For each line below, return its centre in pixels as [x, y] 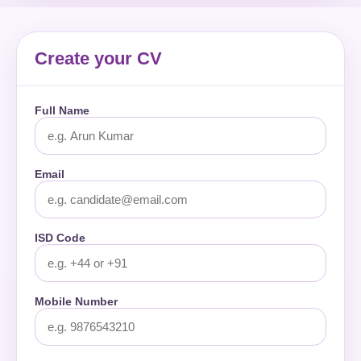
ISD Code [60, 238]
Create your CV [98, 58]
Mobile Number [76, 301]
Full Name [62, 110]
